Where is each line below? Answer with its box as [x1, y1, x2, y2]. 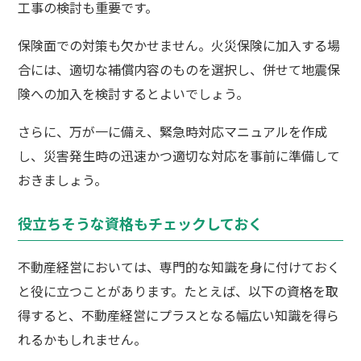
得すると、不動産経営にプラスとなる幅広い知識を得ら [18, 305, 340, 325]
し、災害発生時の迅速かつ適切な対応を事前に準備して [18, 145, 341, 165]
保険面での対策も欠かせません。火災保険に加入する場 [18, 35, 341, 55]
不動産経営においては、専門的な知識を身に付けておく [18, 256, 341, 276]
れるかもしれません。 [18, 329, 147, 349]
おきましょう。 [18, 169, 108, 189]
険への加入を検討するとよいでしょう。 [18, 83, 250, 103]
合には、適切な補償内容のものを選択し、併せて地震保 [18, 59, 341, 79]
